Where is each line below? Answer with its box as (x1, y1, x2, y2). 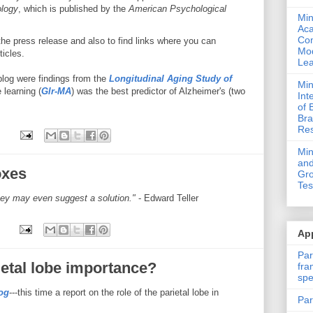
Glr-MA (41, 85, 71, 96)
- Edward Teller (138, 192, 198, 203)
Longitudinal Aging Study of (109, 73, 232, 84)
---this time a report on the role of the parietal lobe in (9, 286, 219, 298)
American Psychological (128, 3, 226, 14)
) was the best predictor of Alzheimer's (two (71, 85, 245, 96)
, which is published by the (17, 3, 129, 14)
